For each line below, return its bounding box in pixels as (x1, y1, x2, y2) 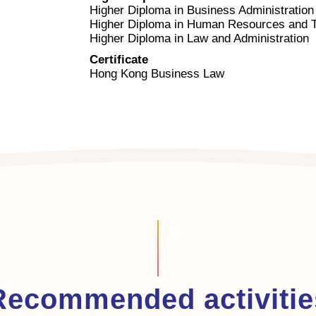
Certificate (90, 52, 148, 66)
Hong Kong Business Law (90, 66, 224, 80)
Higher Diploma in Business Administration (90, 3, 314, 17)
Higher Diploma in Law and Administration (90, 31, 309, 45)
